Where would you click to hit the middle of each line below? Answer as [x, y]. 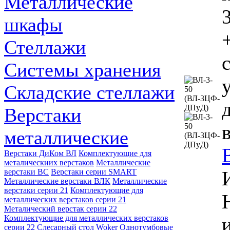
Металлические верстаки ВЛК [57, 181]
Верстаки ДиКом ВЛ [40, 153]
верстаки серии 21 [36, 190]
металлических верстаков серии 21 [65, 199]
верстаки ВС [26, 172]
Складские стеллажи [89, 92]
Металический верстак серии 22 [61, 209]
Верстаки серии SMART [94, 172]
